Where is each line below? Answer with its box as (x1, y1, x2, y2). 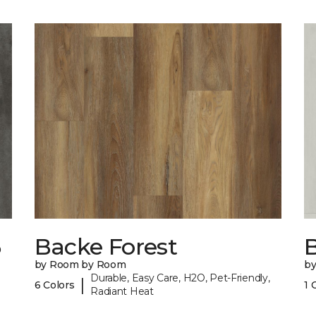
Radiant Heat (90, 285, 154, 298)
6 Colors (34, 278, 75, 291)
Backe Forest (34, 233, 177, 261)
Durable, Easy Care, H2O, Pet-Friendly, (90, 272, 270, 285)
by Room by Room (34, 258, 126, 272)
